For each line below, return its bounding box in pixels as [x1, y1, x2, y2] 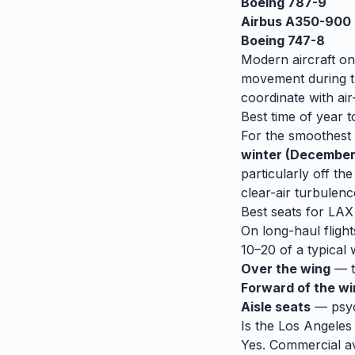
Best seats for [241, 204, 328, 219]
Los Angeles [278, 318, 352, 334]
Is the [241, 318, 278, 334]
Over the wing [241, 261, 330, 277]
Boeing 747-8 [241, 32, 325, 48]
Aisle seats [241, 299, 311, 315]
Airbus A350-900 [241, 13, 351, 29]
